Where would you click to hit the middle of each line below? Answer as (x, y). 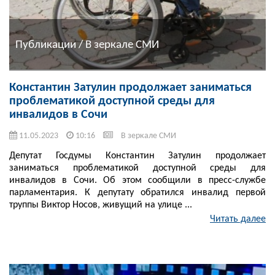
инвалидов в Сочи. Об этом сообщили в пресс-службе (137, 181)
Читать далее (238, 219)
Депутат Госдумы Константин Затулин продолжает (137, 156)
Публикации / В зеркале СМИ (87, 45)
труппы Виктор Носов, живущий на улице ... (101, 205)
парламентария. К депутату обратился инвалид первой (137, 193)
